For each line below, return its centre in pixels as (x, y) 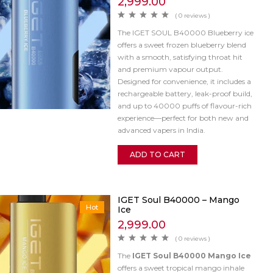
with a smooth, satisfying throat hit (180, 57)
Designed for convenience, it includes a (184, 81)
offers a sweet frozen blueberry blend (182, 44)
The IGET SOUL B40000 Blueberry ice (185, 32)
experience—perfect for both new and (183, 118)
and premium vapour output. (170, 69)
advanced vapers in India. (161, 130)
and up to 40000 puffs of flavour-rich (184, 105)
